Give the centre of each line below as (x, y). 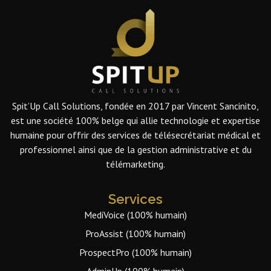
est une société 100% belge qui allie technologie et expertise (135, 121)
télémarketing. (135, 164)
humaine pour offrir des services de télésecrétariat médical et (135, 135)
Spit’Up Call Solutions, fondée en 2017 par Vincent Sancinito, (135, 106)
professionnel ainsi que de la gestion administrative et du (135, 150)
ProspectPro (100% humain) (135, 252)
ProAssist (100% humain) (135, 233)
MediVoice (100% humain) (135, 214)
